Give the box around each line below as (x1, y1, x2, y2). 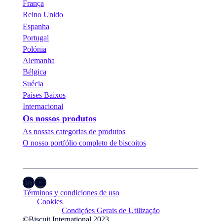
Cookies (37, 197, 63, 206)
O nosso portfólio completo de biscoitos (22, 139, 146, 147)
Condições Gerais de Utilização (61, 206, 160, 215)
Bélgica (22, 68, 46, 76)
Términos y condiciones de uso (22, 188, 119, 197)
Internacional (22, 102, 63, 111)
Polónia (22, 44, 46, 53)
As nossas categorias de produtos (22, 127, 125, 136)
